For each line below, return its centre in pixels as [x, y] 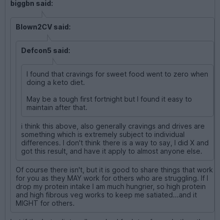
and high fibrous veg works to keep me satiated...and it [106, 194]
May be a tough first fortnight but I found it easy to [109, 99]
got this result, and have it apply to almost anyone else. [112, 151]
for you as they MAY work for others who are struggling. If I [112, 178]
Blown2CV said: [43, 27]
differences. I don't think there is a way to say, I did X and [115, 142]
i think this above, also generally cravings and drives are [113, 126]
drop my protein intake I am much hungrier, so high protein [111, 186]
